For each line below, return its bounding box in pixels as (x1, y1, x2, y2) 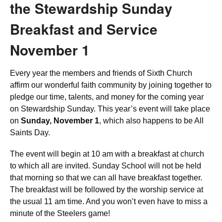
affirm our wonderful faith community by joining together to (10, 80, 212, 89)
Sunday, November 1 (19, 116, 99, 125)
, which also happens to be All (99, 116, 204, 125)
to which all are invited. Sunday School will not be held (10, 161, 201, 170)
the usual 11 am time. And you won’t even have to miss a (10, 197, 208, 206)
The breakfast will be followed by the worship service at (10, 185, 203, 194)
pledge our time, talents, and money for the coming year (10, 92, 204, 101)
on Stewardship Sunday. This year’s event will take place (10, 104, 210, 113)
